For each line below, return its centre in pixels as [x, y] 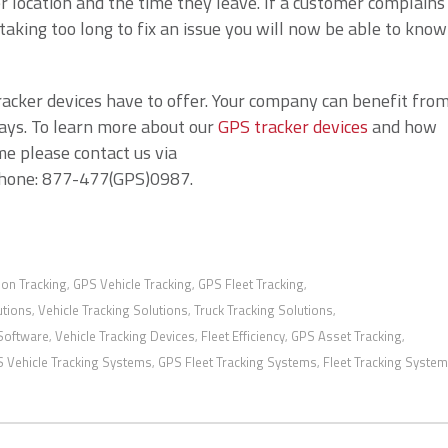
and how [402, 126]
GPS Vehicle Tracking [132, 284]
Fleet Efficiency [243, 336]
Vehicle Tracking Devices [125, 336]
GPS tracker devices [293, 126]
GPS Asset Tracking [346, 336]
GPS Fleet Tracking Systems [237, 362]
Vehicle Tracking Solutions [113, 310]
